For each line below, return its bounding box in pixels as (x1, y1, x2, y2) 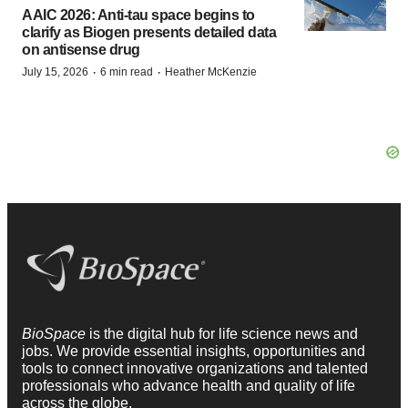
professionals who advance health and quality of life (22, 378, 355, 394)
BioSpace (22, 326, 89, 342)
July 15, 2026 (22, 65, 88, 78)
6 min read (100, 65, 153, 78)
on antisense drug (22, 41, 140, 57)
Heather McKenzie (165, 65, 257, 78)
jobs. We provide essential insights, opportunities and (22, 343, 365, 360)
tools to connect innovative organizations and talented (22, 361, 368, 377)
